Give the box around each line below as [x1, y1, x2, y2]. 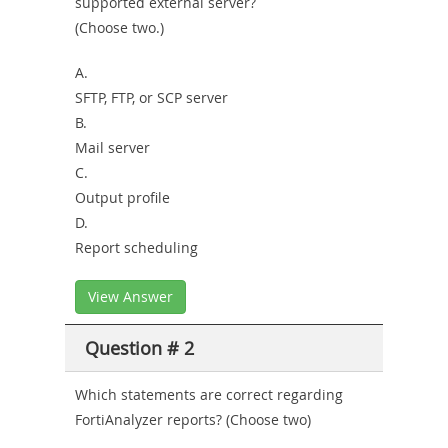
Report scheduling [75, 237, 198, 257]
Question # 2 [85, 335, 194, 360]
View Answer [88, 286, 173, 306]
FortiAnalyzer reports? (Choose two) [75, 409, 311, 429]
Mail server [75, 137, 150, 157]
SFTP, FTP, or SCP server [75, 87, 228, 107]
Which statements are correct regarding [75, 384, 343, 404]
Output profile [75, 187, 170, 207]
